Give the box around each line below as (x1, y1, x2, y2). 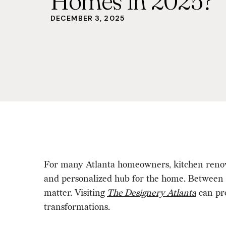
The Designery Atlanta (107, 187, 196, 198)
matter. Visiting (44, 187, 104, 198)
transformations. (44, 201, 110, 212)
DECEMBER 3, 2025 (50, 14, 125, 23)
